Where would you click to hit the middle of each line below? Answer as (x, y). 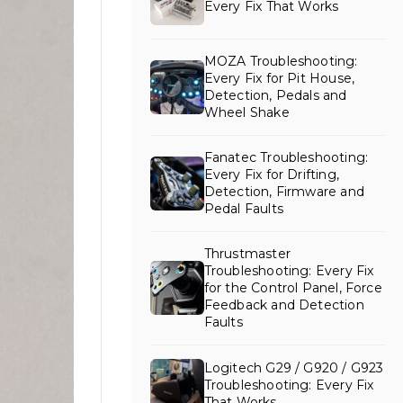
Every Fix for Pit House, (279, 78)
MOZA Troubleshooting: (281, 61)
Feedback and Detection (284, 304)
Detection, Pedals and (275, 95)
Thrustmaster (247, 253)
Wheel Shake (246, 112)
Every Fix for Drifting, (271, 174)
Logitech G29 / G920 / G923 (294, 368)
